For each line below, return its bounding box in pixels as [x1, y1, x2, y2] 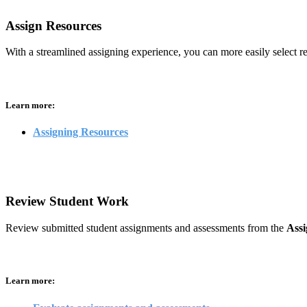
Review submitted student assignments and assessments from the [5, 222, 286, 234]
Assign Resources [5, 18, 101, 33]
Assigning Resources [33, 125, 128, 138]
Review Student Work [5, 194, 129, 209]
